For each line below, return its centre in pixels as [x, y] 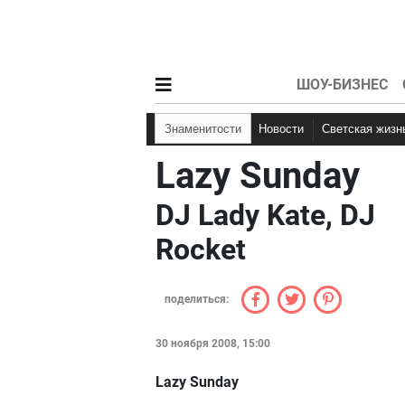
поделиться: [197, 299]
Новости [285, 129]
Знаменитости [207, 129]
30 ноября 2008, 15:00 [213, 344]
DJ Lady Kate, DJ [265, 215]
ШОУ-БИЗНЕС [342, 85]
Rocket [201, 250]
